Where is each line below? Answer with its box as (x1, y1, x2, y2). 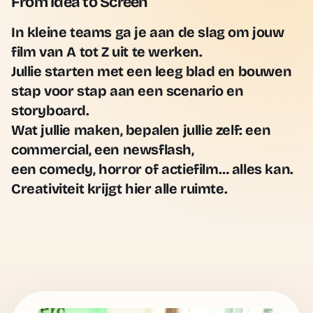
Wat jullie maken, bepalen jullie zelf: (11, 122, 246, 138)
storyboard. (11, 102, 89, 119)
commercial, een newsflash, (11, 141, 194, 158)
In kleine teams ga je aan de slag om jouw (11, 24, 284, 41)
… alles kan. (218, 161, 293, 177)
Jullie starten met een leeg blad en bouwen (11, 63, 292, 80)
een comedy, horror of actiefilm (11, 161, 219, 177)
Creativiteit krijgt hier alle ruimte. (11, 180, 228, 197)
